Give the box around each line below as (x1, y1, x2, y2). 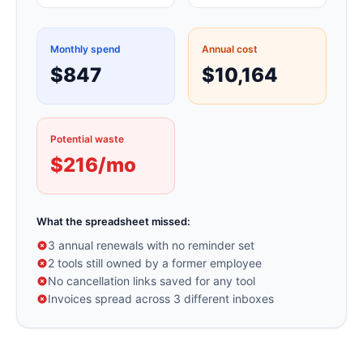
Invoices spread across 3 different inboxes (48, 292, 274, 306)
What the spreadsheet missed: (36, 216, 190, 228)
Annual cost (202, 43, 258, 56)
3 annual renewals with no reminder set (48, 238, 254, 253)
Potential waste (50, 133, 124, 146)
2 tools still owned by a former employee (48, 256, 262, 271)
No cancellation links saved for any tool (48, 274, 255, 288)
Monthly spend (50, 43, 121, 56)
